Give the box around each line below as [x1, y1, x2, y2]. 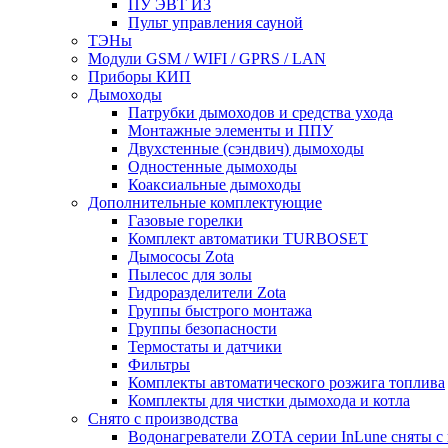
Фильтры [128, 356, 190, 373]
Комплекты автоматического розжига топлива [128, 374, 445, 391]
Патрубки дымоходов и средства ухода [128, 104, 393, 121]
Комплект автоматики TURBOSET [128, 230, 368, 247]
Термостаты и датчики [128, 338, 282, 355]
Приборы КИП [88, 68, 191, 85]
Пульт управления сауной [128, 14, 303, 31]
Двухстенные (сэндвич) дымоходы [128, 140, 364, 157]
